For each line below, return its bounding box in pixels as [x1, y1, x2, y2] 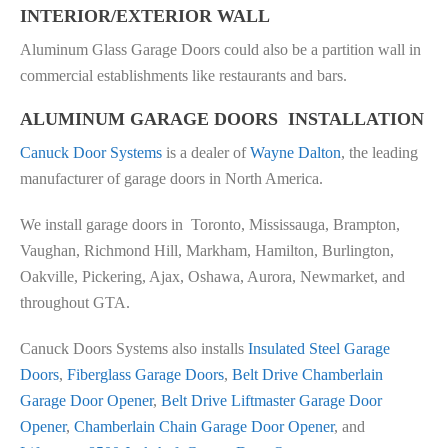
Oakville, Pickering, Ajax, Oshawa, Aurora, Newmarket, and [20, 268, 405, 286]
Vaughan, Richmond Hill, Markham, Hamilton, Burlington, [20, 242, 394, 260]
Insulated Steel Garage [248, 340, 390, 358]
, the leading [341, 144, 418, 162]
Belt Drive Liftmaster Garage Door [161, 392, 382, 410]
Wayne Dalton [250, 144, 341, 162]
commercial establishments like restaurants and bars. [20, 67, 347, 85]
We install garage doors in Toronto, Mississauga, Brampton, [20, 216, 400, 234]
